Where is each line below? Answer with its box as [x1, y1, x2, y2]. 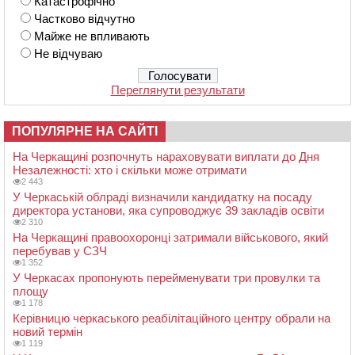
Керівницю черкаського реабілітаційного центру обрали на [13, 311, 330, 326]
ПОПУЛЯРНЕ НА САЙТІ [12, 124, 158, 139]
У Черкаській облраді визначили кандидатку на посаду [13, 190, 312, 204]
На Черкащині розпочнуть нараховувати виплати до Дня [13, 150, 319, 164]
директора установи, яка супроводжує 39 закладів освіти [13, 204, 324, 218]
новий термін [13, 325, 82, 339]
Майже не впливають [34, 29, 150, 44]
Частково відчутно [34, 12, 135, 26]
